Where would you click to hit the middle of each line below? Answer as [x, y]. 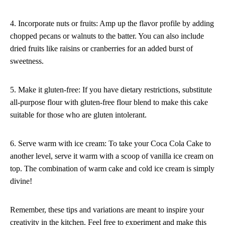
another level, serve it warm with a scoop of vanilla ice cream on [112, 156]
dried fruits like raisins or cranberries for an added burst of [101, 49]
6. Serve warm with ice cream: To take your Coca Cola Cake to [110, 144]
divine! [21, 181]
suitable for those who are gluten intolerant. [78, 115]
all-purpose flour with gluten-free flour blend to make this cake [109, 102]
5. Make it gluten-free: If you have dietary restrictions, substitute [111, 90]
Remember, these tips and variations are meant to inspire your [107, 210]
